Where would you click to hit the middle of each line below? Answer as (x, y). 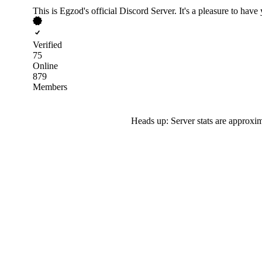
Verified (47, 44)
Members (50, 87)
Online (45, 65)
